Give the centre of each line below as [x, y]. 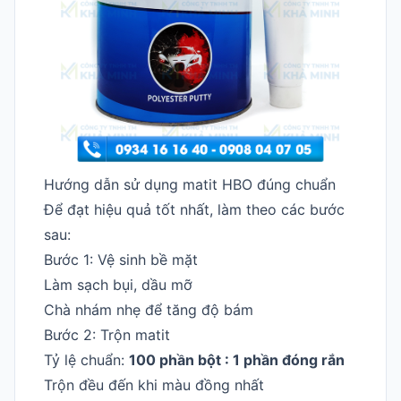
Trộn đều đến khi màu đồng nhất [154, 384]
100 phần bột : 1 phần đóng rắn [237, 359]
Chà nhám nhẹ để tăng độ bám [149, 309]
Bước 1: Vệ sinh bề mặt [121, 259]
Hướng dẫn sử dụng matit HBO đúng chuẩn [190, 184]
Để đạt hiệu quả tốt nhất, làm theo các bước [194, 209]
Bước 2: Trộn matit [107, 334]
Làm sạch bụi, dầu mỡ [118, 284]
